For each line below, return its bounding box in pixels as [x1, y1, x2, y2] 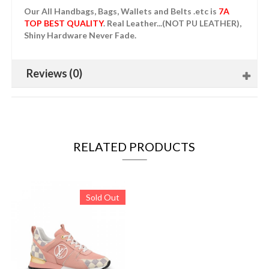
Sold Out [85, 192, 119, 203]
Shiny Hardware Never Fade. [23, 30, 136, 41]
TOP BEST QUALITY [23, 18, 103, 29]
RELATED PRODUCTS [73, 139, 196, 154]
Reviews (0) [26, 67, 82, 80]
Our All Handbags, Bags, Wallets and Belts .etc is [23, 6, 219, 17]
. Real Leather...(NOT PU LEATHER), [103, 18, 241, 29]
